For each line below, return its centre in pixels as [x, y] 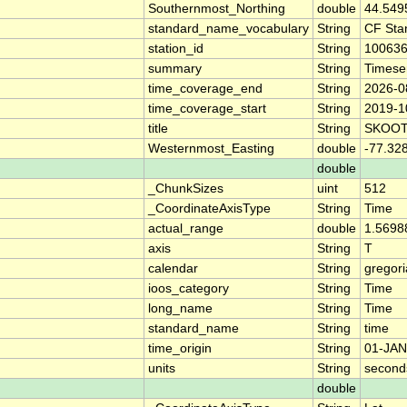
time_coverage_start [207, 109]
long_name [180, 309]
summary [175, 69]
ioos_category [189, 289]
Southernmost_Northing [217, 9]
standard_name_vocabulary [228, 29]
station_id [176, 49]
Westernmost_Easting [211, 149]
